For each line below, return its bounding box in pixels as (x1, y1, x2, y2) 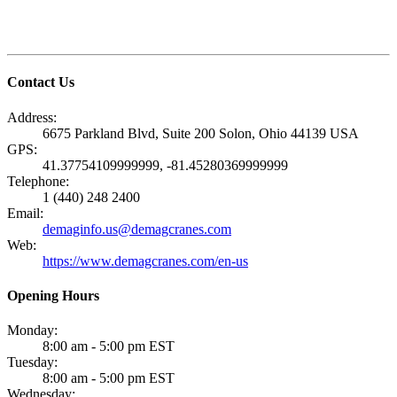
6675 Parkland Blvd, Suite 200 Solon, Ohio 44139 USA (43, 125, 359, 141)
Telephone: (7, 173, 69, 189)
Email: (7, 205, 43, 221)
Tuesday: (7, 354, 58, 370)
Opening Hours (7, 287, 99, 303)
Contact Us (7, 74, 74, 90)
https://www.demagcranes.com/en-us (43, 253, 248, 269)
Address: (7, 109, 57, 125)
